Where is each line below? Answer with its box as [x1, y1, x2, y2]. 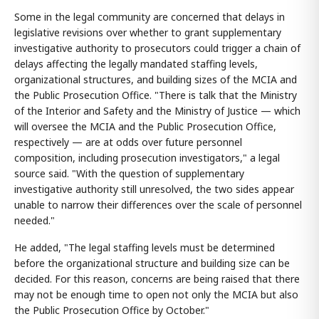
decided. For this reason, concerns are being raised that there [14, 272, 300, 286]
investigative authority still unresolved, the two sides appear [14, 182, 294, 197]
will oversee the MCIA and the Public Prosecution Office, [14, 120, 276, 134]
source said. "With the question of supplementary [14, 167, 244, 181]
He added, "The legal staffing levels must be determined [14, 241, 275, 255]
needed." [14, 214, 55, 228]
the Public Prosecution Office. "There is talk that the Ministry [14, 88, 297, 103]
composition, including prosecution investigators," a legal [14, 151, 280, 165]
